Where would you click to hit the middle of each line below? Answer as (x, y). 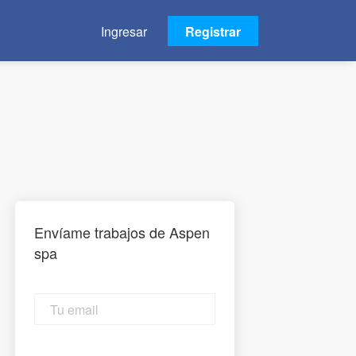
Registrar (213, 31)
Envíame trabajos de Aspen (122, 232)
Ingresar (124, 31)
